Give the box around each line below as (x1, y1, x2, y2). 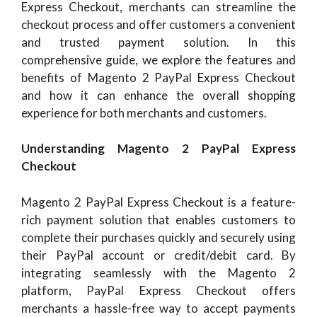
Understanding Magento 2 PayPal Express (21, 141, 296, 156)
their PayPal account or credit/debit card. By (21, 247, 296, 263)
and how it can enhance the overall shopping (21, 87, 296, 103)
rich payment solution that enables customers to (21, 212, 296, 227)
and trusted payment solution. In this (21, 34, 296, 50)
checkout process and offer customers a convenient (21, 16, 296, 32)
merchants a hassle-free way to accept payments (21, 300, 296, 316)
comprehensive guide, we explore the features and (21, 52, 296, 67)
